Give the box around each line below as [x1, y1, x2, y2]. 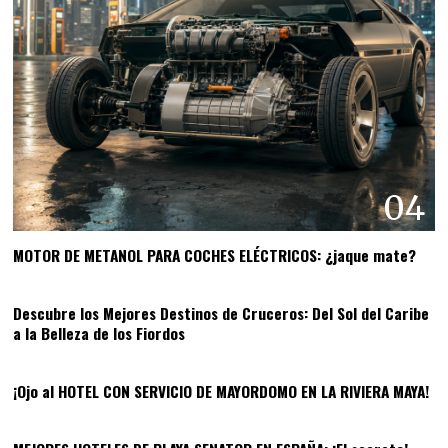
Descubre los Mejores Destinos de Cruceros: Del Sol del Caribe [13, 301, 430, 324]
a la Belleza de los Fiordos [13, 321, 186, 344]
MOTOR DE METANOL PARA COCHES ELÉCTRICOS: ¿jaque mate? [13, 243, 417, 266]
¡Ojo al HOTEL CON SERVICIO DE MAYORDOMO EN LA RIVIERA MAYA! [13, 379, 430, 402]
